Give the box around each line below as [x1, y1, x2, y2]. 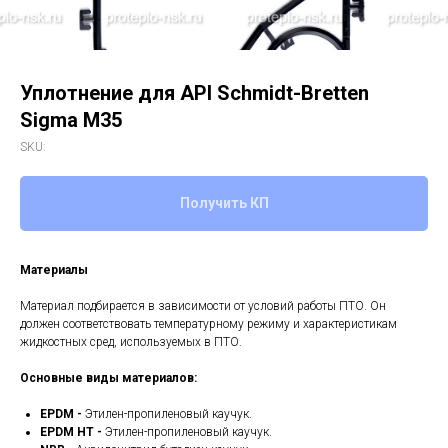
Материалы [20, 263, 88, 278]
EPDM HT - [40, 425, 105, 440]
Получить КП [179, 195, 269, 212]
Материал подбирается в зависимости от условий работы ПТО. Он [20, 299, 386, 314]
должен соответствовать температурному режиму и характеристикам [20, 317, 397, 332]
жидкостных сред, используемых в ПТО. [20, 335, 242, 350]
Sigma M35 [20, 108, 122, 132]
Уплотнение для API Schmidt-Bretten [20, 81, 369, 105]
